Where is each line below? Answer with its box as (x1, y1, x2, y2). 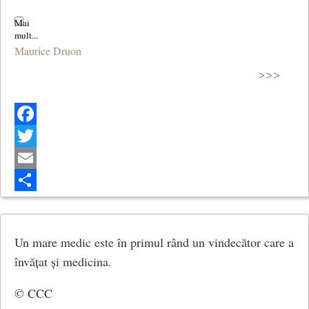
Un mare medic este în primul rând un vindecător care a (14, 233, 294, 250)
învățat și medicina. (14, 252, 112, 270)
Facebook (14, 128, 57, 143)
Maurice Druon (14, 43, 81, 58)
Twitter (14, 150, 45, 165)
